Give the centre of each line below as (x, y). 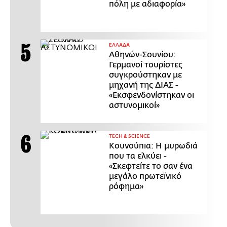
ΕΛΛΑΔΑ (119, 45)
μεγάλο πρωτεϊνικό (145, 177)
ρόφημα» (126, 187)
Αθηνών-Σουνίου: (142, 55)
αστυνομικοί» (134, 106)
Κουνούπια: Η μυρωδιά (153, 146)
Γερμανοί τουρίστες (146, 65)
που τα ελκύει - (138, 156)
